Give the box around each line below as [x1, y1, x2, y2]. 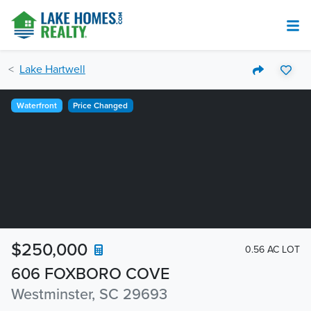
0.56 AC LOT [245, 243, 300, 255]
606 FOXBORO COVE [11, 264, 169, 284]
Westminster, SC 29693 [11, 285, 167, 303]
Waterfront [16, 101, 57, 110]
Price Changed [73, 101, 128, 110]
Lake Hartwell [19, 62, 85, 76]
